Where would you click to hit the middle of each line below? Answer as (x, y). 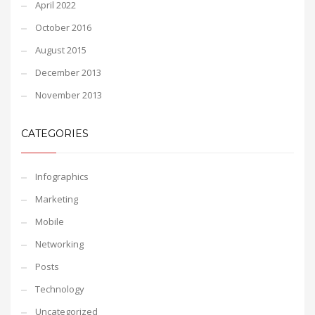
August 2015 (61, 50)
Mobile (50, 221)
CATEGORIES (55, 134)
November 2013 (69, 95)
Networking (59, 244)
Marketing (57, 199)
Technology (60, 289)
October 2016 (63, 27)
